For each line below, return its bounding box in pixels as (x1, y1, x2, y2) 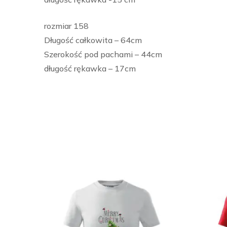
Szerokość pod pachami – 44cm (44, 49, 162, 60)
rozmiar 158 (44, 21, 89, 31)
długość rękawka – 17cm (44, 63, 136, 74)
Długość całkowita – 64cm (44, 35, 142, 46)
